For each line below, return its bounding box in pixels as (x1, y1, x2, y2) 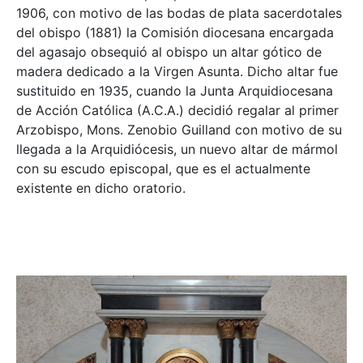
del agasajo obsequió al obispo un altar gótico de (16, 43, 322, 60)
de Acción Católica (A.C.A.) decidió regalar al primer (16, 101, 339, 118)
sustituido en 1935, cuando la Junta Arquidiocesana (16, 82, 333, 99)
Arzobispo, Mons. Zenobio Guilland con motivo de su (16, 121, 342, 138)
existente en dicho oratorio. (16, 179, 186, 196)
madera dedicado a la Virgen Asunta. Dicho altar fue (16, 62, 338, 79)
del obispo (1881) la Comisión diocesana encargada (16, 23, 334, 41)
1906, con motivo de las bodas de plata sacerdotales (16, 4, 342, 21)
